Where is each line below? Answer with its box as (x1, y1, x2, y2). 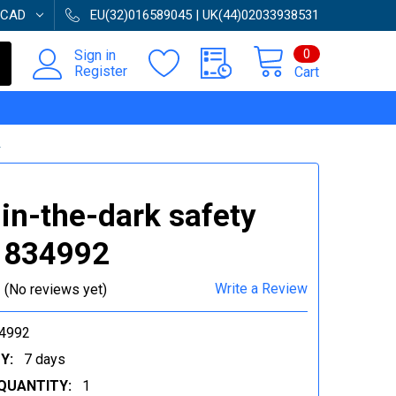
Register (74, 63, 127, 80)
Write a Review (215, 280, 308, 297)
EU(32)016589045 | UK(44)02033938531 (90, 7, 319, 23)
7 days (23, 350, 65, 368)
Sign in (74, 47, 116, 64)
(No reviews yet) (4, 280, 107, 298)
